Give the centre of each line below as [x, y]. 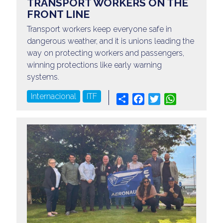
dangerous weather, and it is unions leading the [110, 41]
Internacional [53, 97]
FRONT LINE [58, 14]
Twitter [172, 99]
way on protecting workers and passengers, [105, 53]
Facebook [162, 99]
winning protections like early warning [94, 65]
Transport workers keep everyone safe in [99, 29]
